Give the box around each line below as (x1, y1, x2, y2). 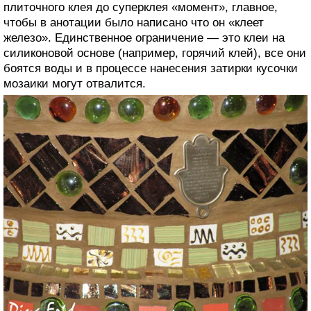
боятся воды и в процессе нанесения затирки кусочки (3, 61, 298, 75)
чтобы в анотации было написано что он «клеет (3, 15, 264, 29)
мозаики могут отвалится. (3, 76, 146, 90)
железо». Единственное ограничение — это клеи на (3, 31, 285, 44)
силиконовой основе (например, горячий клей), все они (3, 46, 306, 60)
